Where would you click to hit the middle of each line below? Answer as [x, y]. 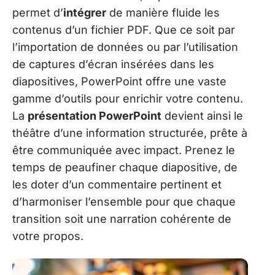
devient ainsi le [202, 115]
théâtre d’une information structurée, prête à [130, 133]
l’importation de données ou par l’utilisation [125, 47]
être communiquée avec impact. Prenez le [124, 150]
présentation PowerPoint [95, 115]
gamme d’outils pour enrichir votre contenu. [128, 98]
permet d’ [38, 12]
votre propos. [48, 236]
